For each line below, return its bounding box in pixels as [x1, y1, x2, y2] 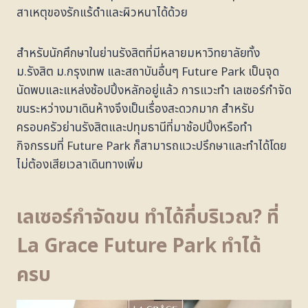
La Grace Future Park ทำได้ [16, 231, 261, 261]
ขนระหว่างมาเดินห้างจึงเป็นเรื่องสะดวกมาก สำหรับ [16, 100, 254, 118]
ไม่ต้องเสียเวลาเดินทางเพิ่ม [16, 155, 143, 174]
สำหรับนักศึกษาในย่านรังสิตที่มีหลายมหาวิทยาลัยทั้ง [16, 44, 260, 63]
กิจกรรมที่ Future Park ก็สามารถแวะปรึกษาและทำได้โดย [16, 137, 287, 155]
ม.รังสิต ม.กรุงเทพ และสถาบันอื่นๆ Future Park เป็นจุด [16, 63, 279, 81]
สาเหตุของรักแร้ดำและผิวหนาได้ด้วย [16, 3, 188, 22]
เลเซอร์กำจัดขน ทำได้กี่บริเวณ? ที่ [16, 202, 279, 232]
